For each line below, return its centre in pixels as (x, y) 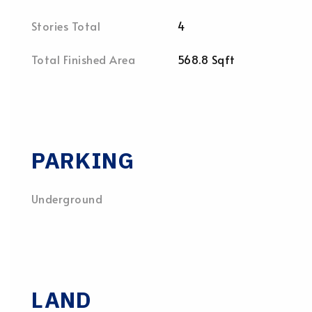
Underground (67, 198)
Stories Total (66, 26)
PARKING (83, 160)
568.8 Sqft (206, 59)
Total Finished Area (84, 59)
